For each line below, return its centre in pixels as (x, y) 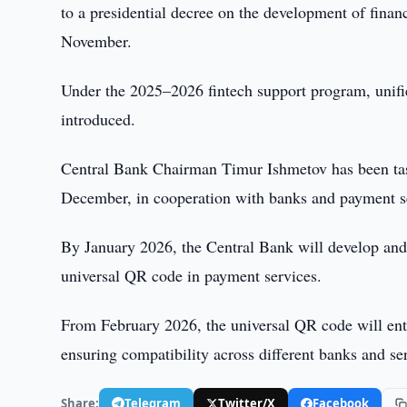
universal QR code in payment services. (192, 275)
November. (97, 41)
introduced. (99, 119)
